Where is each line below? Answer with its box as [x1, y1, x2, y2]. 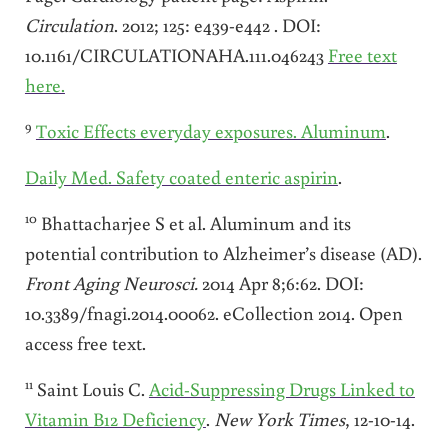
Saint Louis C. [32, 376, 149, 402]
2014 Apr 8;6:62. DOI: [197, 270, 364, 296]
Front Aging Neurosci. [24, 270, 198, 296]
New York [213, 406, 293, 432]
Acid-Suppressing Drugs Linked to [148, 376, 415, 402]
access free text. [24, 330, 146, 356]
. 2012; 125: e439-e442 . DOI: [113, 12, 321, 38]
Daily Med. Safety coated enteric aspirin [24, 164, 338, 190]
